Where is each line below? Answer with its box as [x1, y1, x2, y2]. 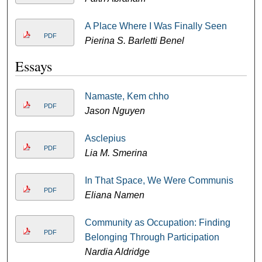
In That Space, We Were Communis [84, 175, 233, 185]
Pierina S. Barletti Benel [84, 36, 184, 46]
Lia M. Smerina [84, 148, 147, 158]
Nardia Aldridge [84, 247, 150, 257]
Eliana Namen [84, 190, 144, 200]
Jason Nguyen [84, 106, 145, 116]
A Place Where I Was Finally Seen [84, 21, 227, 31]
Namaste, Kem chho [84, 91, 169, 101]
